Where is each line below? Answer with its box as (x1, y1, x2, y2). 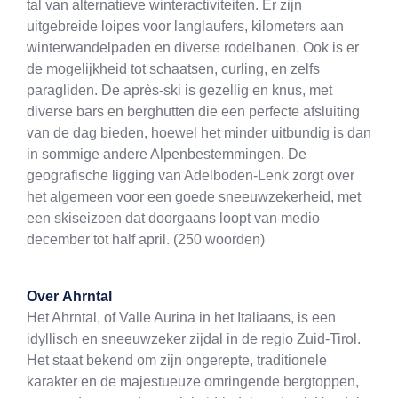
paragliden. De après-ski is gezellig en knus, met (27, 83, 332, 99)
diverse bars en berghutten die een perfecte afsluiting (27, 104, 360, 120)
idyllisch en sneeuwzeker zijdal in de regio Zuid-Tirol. (27, 331, 361, 347)
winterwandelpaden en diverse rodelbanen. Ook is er (27, 40, 359, 56)
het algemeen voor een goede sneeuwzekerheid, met (27, 189, 361, 205)
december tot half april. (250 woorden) (27, 232, 265, 248)
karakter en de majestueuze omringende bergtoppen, (27, 374, 359, 390)
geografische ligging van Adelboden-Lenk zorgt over (27, 168, 354, 184)
